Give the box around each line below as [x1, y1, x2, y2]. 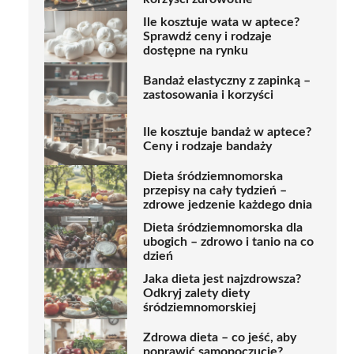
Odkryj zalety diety [143, 287, 250, 300]
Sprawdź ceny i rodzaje [143, 30, 272, 43]
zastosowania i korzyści [143, 88, 273, 102]
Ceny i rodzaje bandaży [143, 140, 272, 153]
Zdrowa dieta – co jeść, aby [143, 331, 296, 345]
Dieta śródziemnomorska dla [143, 221, 303, 235]
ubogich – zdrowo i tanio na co [143, 235, 314, 249]
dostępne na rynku [143, 44, 248, 58]
